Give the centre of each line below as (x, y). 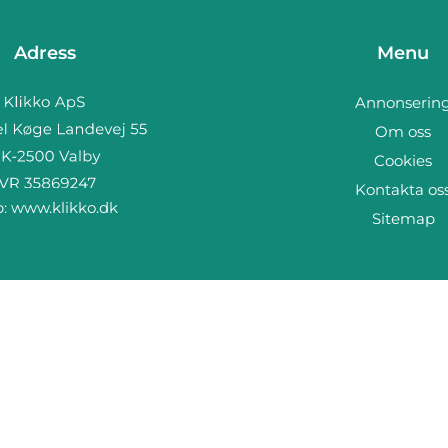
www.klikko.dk (64, 207)
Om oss (403, 131)
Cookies (403, 160)
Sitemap (403, 218)
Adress (44, 53)
